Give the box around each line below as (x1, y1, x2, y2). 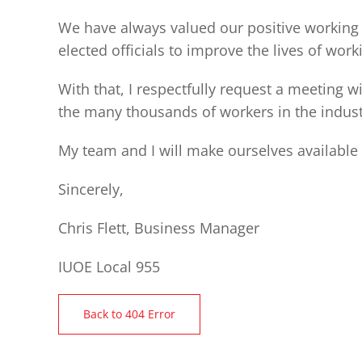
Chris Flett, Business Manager (58, 218, 259, 238)
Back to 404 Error (83, 306, 175, 322)
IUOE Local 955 (58, 257, 160, 276)
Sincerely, (58, 179, 124, 199)
